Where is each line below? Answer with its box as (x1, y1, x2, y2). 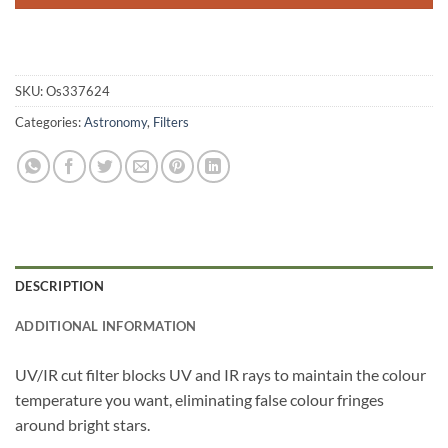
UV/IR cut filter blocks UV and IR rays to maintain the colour (15, 365, 426, 385)
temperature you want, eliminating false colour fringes (15, 390, 384, 410)
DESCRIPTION (15, 278, 104, 295)
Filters (153, 114, 189, 131)
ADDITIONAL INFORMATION (15, 318, 197, 335)
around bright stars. (15, 415, 150, 435)
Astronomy (84, 114, 147, 131)
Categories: (15, 114, 84, 131)
